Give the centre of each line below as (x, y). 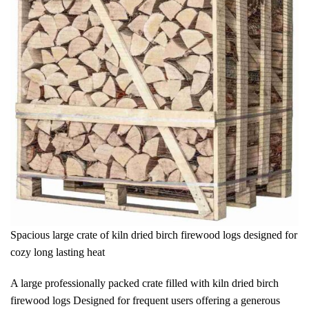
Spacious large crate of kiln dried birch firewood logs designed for (154, 235)
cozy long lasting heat (58, 252)
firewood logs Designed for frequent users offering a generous (145, 301)
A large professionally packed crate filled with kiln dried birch (144, 283)
